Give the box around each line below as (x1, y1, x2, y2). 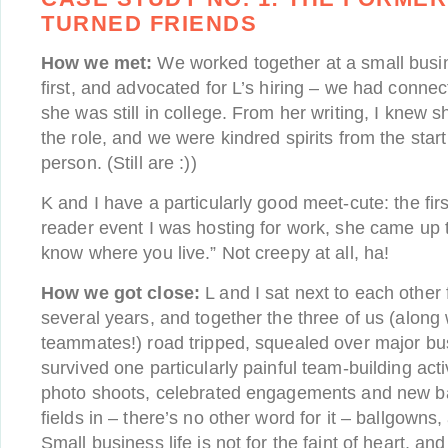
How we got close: (41, 283, 201, 303)
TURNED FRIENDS (41, 11, 257, 36)
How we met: (41, 53, 153, 73)
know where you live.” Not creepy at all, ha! (41, 243, 390, 263)
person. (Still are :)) (41, 153, 197, 173)
